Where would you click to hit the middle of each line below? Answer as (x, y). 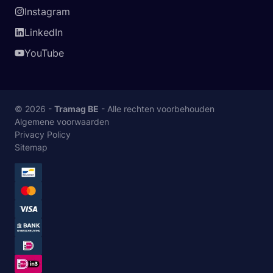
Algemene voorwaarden (62, 122)
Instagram (47, 12)
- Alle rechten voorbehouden (157, 109)
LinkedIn (44, 32)
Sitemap (31, 147)
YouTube (44, 53)
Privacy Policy (43, 134)
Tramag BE (76, 109)
